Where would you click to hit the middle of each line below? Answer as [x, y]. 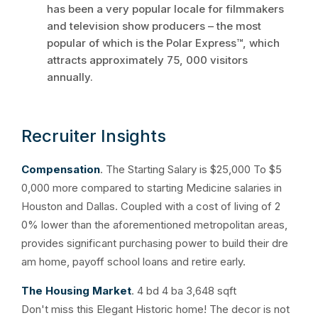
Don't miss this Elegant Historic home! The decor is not [155, 309]
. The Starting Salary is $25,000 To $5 [191, 169]
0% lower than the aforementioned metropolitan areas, [154, 225]
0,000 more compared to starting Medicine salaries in [152, 188]
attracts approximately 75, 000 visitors [147, 60]
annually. [70, 77]
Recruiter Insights [94, 136]
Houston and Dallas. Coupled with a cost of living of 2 [151, 206]
